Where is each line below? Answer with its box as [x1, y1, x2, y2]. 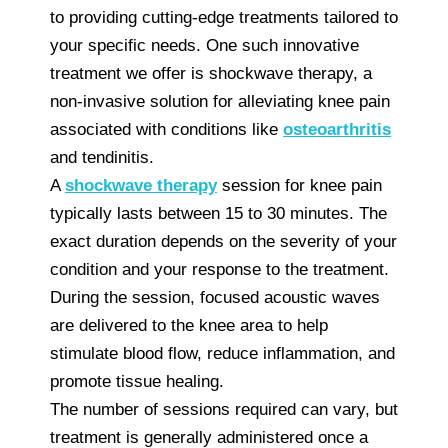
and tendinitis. [50, 147, 154, 167]
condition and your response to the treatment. [50, 259, 389, 279]
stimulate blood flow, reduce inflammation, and [50, 343, 395, 363]
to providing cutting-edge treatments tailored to [50, 7, 398, 27]
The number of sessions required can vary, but [50, 399, 398, 419]
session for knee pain [217, 175, 382, 195]
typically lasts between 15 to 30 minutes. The [50, 203, 387, 223]
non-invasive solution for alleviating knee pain [50, 91, 390, 111]
